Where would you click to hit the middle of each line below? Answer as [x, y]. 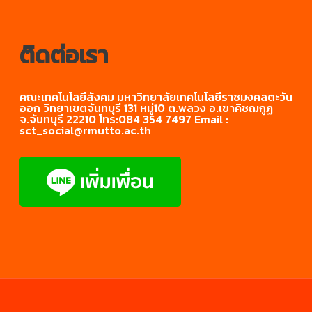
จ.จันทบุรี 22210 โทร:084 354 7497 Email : [124, 119]
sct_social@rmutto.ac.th [85, 130]
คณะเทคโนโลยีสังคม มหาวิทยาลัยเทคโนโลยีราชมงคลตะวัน [156, 97]
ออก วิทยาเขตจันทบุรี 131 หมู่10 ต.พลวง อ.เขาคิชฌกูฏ [146, 108]
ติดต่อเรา [64, 55]
